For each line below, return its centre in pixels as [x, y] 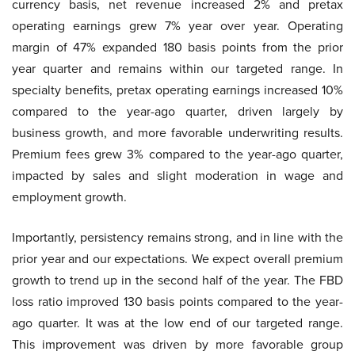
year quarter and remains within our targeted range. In [177, 69]
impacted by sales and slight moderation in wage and [177, 176]
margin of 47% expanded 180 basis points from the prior [177, 47]
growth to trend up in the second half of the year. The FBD [177, 280]
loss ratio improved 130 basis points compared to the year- [177, 302]
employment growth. [69, 197]
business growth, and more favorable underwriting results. [177, 133]
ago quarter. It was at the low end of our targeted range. [177, 323]
